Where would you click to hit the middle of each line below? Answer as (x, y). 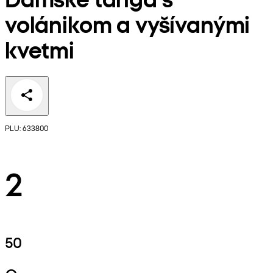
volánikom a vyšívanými (128, 24)
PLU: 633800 (27, 128)
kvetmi (40, 49)
